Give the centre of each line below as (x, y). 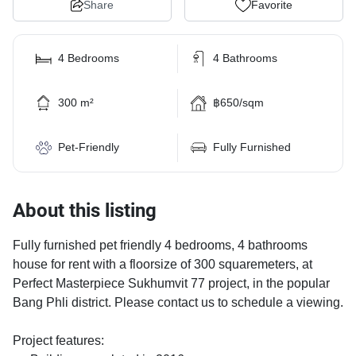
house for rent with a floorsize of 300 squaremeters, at (163, 265)
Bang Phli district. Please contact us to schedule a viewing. (178, 303)
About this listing (85, 211)
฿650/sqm (238, 103)
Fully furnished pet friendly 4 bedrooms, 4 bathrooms (160, 246)
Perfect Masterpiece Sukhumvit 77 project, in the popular (171, 284)
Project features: (58, 341)
